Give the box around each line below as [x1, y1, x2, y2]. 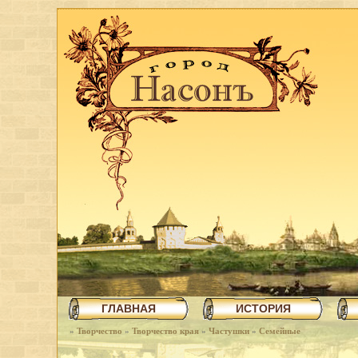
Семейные [259, 326, 300, 336]
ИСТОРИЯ [235, 302, 291, 315]
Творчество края [132, 326, 199, 336]
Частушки [209, 326, 249, 336]
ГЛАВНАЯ [101, 302, 156, 315]
